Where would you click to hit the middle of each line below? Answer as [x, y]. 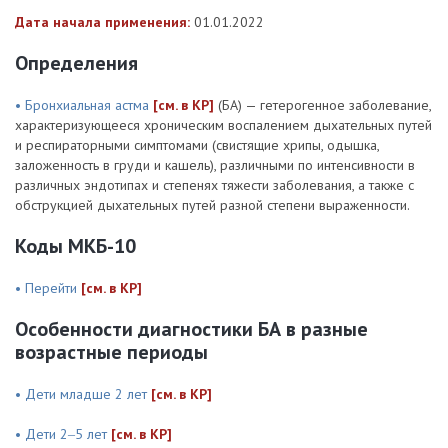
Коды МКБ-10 [75, 246]
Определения [76, 63]
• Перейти [48, 288]
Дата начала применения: [102, 22]
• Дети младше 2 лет [83, 394]
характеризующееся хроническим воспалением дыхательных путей [223, 125]
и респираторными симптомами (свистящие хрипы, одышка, [197, 145]
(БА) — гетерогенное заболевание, [322, 105]
